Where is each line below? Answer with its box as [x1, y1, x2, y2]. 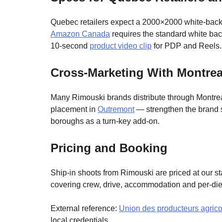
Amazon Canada [51, 29, 110, 38]
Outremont [98, 105, 134, 113]
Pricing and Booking [51, 141, 167, 155]
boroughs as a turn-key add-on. [51, 116, 160, 125]
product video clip [90, 41, 152, 50]
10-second [51, 41, 90, 50]
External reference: [51, 204, 119, 213]
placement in [51, 105, 98, 113]
